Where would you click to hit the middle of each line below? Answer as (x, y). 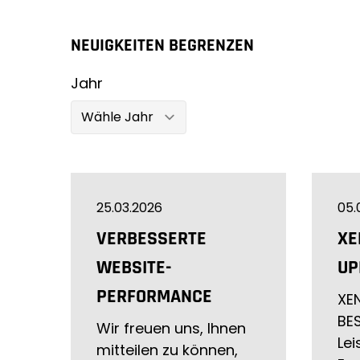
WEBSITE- (134, 268)
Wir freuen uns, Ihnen (171, 328)
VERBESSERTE (151, 239)
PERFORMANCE (154, 297)
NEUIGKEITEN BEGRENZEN (162, 46)
